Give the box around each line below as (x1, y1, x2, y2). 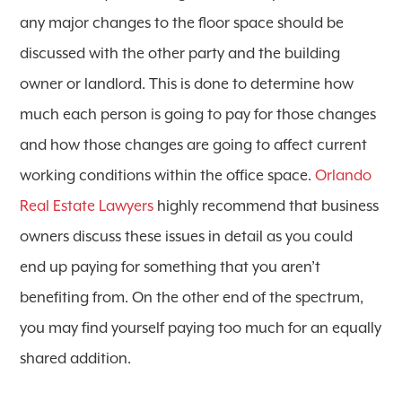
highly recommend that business (153, 197, 380, 215)
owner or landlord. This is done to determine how (20, 75, 354, 93)
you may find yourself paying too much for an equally (20, 319, 382, 337)
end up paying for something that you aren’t (20, 258, 321, 276)
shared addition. (20, 350, 132, 368)
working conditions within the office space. (20, 167, 316, 185)
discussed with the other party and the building (20, 45, 341, 63)
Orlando (315, 167, 372, 185)
